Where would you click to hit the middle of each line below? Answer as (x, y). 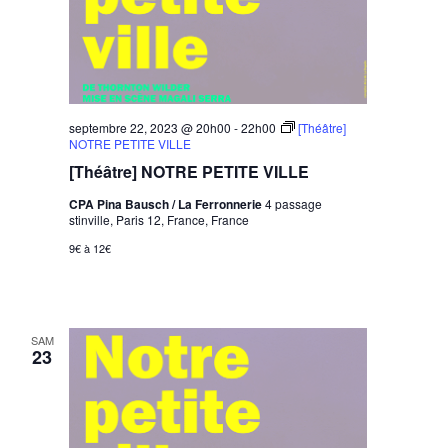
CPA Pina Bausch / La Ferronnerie (167, 204)
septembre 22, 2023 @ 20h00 (150, 128)
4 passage (294, 204)
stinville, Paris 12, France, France (159, 220)
